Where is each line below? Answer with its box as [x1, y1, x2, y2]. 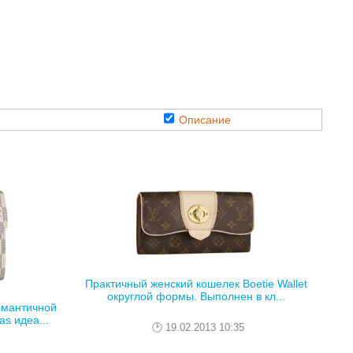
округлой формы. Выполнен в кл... [107, 290, 285, 303]
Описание [178, 113, 231, 126]
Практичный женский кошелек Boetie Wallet [85, 277, 307, 291]
